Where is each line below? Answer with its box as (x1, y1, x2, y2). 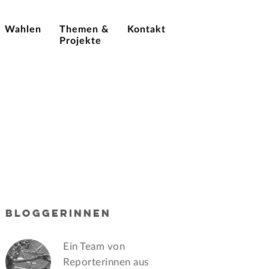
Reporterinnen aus (63, 257, 149, 268)
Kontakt (127, 25, 166, 34)
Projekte (59, 36, 101, 46)
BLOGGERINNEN (5, 210, 112, 219)
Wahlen (5, 25, 41, 34)
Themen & (59, 25, 109, 34)
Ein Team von (63, 241, 125, 252)
